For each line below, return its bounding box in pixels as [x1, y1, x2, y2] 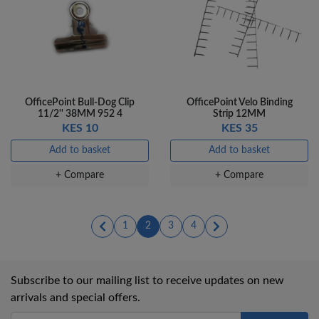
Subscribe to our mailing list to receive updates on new [11, 275, 284, 287]
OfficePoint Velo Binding [186, 97, 293, 108]
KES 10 [61, 122, 98, 134]
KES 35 [221, 122, 258, 134]
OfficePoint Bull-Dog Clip [25, 97, 135, 108]
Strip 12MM [213, 108, 266, 119]
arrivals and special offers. [11, 292, 140, 304]
